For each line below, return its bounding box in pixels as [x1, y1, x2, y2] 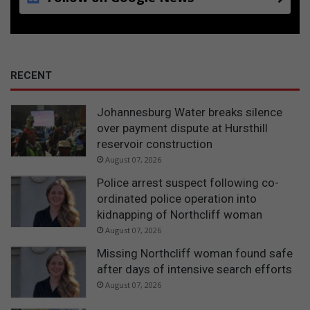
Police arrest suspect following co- [97, 175, 279, 190]
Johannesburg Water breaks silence [97, 104, 282, 119]
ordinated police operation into [97, 191, 257, 206]
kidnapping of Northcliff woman [97, 207, 262, 221]
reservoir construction [97, 136, 212, 151]
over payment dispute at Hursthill [97, 120, 268, 135]
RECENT [10, 69, 52, 82]
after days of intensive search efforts [97, 262, 292, 276]
